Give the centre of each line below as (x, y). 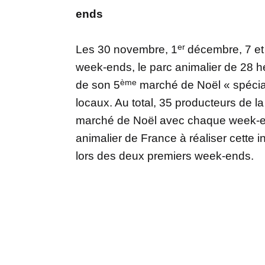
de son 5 (98, 85)
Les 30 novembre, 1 (127, 49)
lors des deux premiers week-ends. (165, 156)
